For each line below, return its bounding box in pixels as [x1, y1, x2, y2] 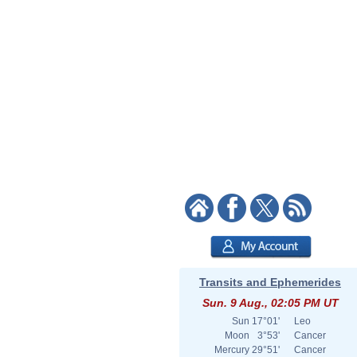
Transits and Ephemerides [199, 276, 341, 288]
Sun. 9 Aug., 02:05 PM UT [202, 296, 339, 309]
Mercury [214, 344, 249, 355]
